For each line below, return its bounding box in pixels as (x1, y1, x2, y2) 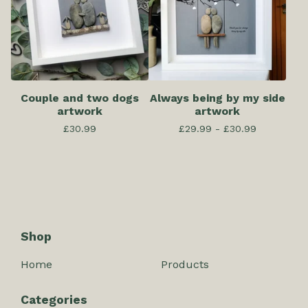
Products (161, 258, 209, 272)
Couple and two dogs (21, 91, 139, 105)
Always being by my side (149, 91, 285, 105)
